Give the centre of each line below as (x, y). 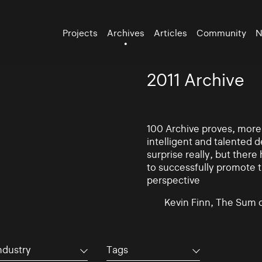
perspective (173, 180)
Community (222, 33)
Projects (80, 33)
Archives (126, 33)
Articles (171, 33)
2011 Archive (195, 80)
